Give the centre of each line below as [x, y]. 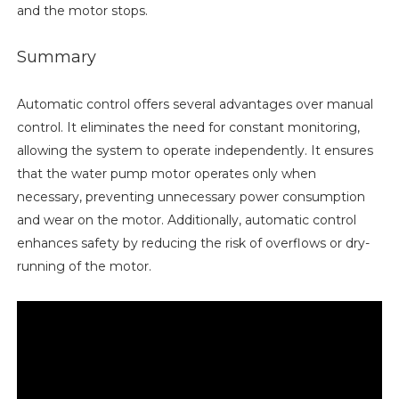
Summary [56, 57]
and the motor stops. [82, 11]
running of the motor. [84, 267]
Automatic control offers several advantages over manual [195, 105]
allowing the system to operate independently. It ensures [195, 151]
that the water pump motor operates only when [166, 174]
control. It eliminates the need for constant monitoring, [188, 128]
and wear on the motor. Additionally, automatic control [186, 220]
